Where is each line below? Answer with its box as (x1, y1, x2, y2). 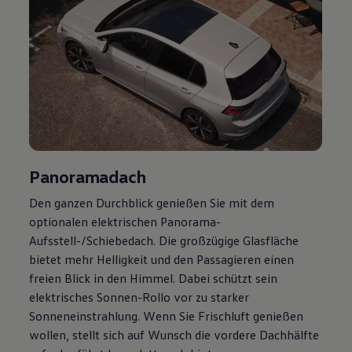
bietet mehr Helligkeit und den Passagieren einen (29, 251, 295, 267)
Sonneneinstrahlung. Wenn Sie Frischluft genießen (29, 307, 304, 324)
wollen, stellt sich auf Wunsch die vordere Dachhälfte (29, 326, 320, 343)
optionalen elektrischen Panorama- (29, 213, 222, 229)
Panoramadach (29, 165, 146, 187)
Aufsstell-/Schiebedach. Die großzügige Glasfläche (29, 232, 299, 248)
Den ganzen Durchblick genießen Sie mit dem (29, 194, 275, 211)
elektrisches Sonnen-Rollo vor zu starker (29, 288, 250, 305)
